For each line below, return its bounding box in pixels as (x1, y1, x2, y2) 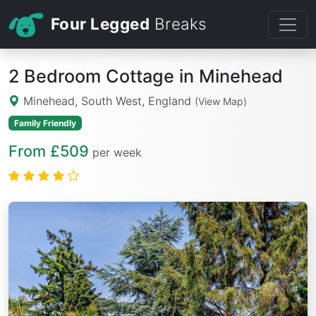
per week (92, 145, 142, 159)
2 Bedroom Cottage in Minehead (8, 66, 283, 87)
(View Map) (195, 95, 247, 108)
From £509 (8, 141, 89, 160)
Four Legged (50, 14, 150, 33)
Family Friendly (13, 117, 76, 128)
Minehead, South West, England (20, 94, 195, 109)
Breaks (150, 14, 207, 33)
